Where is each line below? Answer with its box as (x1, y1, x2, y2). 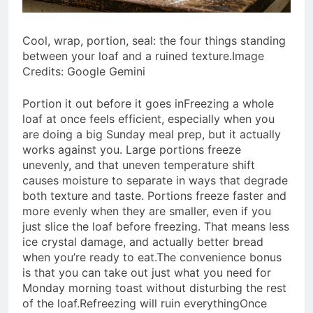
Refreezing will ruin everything (80, 296, 240, 310)
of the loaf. (22, 296, 80, 310)
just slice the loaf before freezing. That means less (22, 219, 289, 233)
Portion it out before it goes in (22, 96, 184, 110)
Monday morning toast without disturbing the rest (22, 280, 286, 295)
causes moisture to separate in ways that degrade (22, 173, 288, 187)
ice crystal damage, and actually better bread (22, 234, 263, 249)
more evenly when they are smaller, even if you (22, 203, 271, 218)
